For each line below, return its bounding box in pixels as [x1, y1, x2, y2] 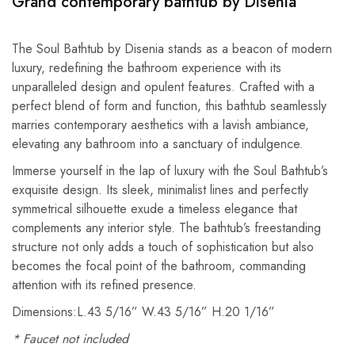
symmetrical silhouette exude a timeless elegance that [12, 199, 297, 218]
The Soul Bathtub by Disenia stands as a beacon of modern [12, 39, 332, 58]
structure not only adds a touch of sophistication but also [12, 237, 314, 256]
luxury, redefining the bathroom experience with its [12, 58, 281, 77]
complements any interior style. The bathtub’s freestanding [12, 218, 321, 237]
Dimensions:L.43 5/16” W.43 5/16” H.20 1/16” [12, 302, 275, 321]
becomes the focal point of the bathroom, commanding [12, 256, 306, 275]
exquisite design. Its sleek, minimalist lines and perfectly [12, 180, 308, 199]
